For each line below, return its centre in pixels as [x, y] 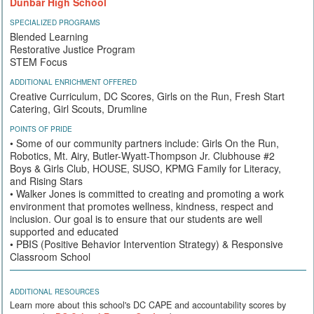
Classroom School [50, 256]
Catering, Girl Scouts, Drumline [78, 108]
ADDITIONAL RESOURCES [55, 291]
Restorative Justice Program [73, 49]
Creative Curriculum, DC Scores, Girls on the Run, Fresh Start [147, 96]
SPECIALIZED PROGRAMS [55, 22]
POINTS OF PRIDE [41, 129]
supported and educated [64, 231]
